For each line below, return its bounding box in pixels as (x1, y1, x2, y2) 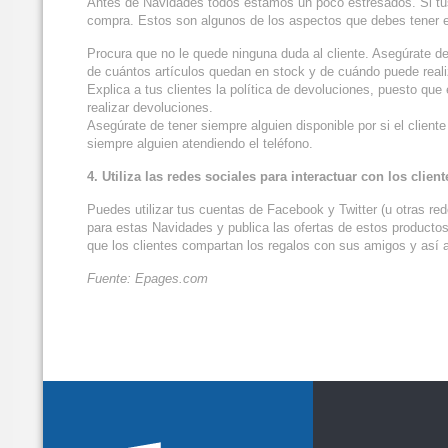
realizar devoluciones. (87, 100, 213, 116)
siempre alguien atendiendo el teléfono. (87, 136, 313, 152)
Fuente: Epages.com (87, 271, 208, 287)
